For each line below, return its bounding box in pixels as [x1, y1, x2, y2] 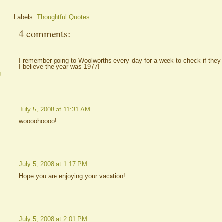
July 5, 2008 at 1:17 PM [19, 160, 87, 168]
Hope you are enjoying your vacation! [19, 172, 125, 180]
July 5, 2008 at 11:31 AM [19, 105, 90, 113]
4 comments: [19, 26, 71, 40]
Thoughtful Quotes [37, 13, 90, 21]
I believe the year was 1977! [19, 62, 100, 70]
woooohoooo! [19, 117, 56, 125]
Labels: [14, 13, 37, 21]
